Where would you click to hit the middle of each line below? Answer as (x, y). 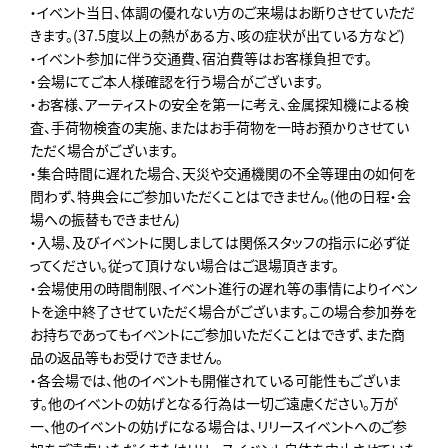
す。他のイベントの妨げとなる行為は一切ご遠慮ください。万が (214, 402)
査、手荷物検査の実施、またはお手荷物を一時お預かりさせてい (219, 126)
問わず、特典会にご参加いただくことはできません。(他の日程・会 (220, 195)
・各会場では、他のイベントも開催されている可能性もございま (215, 379)
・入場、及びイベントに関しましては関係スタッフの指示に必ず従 (220, 241)
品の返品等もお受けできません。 (126, 356)
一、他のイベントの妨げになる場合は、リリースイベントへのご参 (218, 425)
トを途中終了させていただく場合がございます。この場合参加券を (223, 310)
